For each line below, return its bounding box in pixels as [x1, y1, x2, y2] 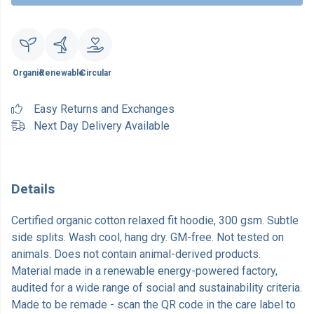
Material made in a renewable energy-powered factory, [11, 264, 278, 278]
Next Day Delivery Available [34, 119, 170, 132]
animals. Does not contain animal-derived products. [11, 247, 261, 261]
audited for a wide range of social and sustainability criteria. [11, 281, 302, 295]
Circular [79, 68, 111, 78]
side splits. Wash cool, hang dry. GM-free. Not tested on [11, 231, 284, 245]
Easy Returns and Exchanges [34, 102, 175, 116]
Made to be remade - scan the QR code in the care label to [11, 298, 296, 312]
